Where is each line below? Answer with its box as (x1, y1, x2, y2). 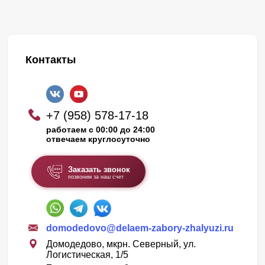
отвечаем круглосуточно (46, 134, 150, 144)
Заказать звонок (67, 165, 130, 174)
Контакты (25, 54, 76, 66)
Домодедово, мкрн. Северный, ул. (46, 239, 196, 250)
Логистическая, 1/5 (46, 250, 128, 260)
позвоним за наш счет (67, 174, 124, 180)
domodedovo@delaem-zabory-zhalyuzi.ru (46, 223, 234, 234)
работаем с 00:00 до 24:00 (46, 125, 155, 135)
